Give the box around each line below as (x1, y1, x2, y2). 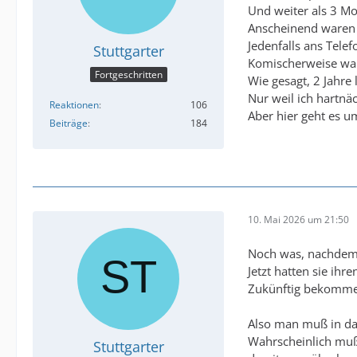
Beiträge (49, 116, 88, 131)
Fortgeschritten (94, 68, 163, 82)
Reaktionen (49, 98, 99, 112)
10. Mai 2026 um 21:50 (248, 213, 349, 227)
